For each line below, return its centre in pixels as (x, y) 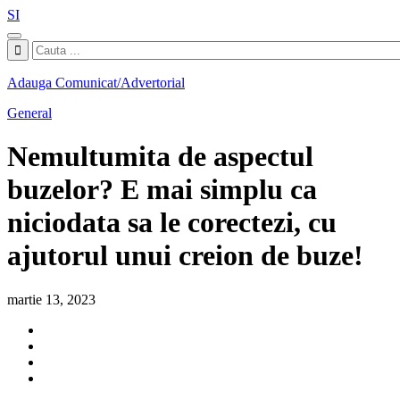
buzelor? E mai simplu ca (162, 190)
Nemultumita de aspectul (160, 157)
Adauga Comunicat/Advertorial (96, 83)
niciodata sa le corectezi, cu (172, 223)
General (29, 113)
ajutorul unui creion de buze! (185, 256)
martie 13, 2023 (51, 299)
